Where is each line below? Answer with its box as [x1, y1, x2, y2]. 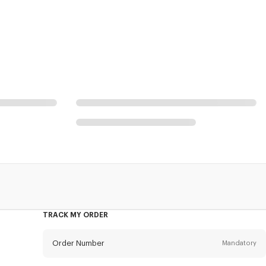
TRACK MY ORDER [42, 211, 108, 218]
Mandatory [221, 239, 256, 246]
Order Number [52, 239, 104, 247]
